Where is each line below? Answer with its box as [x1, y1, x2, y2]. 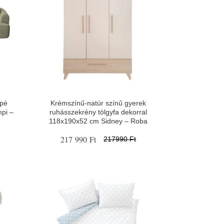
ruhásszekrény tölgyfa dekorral [49, 107, 147, 116]
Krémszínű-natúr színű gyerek [50, 98, 146, 107]
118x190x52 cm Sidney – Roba [49, 116, 148, 125]
